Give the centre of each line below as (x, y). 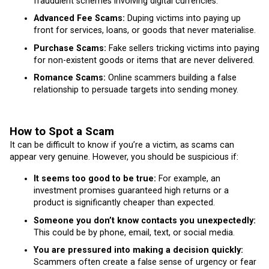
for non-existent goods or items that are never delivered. (144, 60)
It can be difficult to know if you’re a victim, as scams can (122, 145)
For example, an (188, 179)
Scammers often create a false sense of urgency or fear (145, 262)
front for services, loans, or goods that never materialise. (145, 31)
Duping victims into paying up (183, 19)
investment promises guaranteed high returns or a (131, 191)
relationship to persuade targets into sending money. (136, 90)
